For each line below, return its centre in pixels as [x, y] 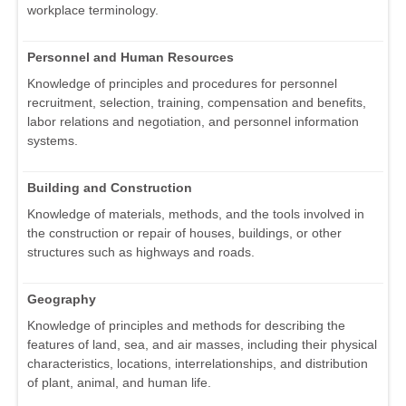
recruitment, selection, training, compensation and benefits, [197, 103]
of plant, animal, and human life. [119, 383]
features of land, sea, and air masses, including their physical [202, 345]
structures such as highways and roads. [141, 252]
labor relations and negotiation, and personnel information [193, 122]
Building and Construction [110, 188]
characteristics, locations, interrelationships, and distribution [198, 364]
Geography [62, 300]
